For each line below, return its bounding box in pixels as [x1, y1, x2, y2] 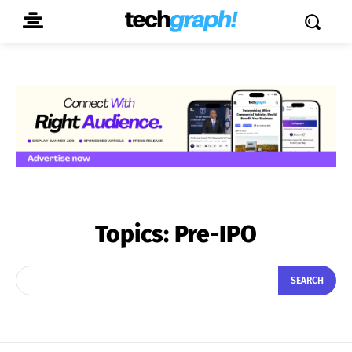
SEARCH [291, 275, 324, 287]
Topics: [95, 219, 174, 248]
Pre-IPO [174, 219, 257, 248]
